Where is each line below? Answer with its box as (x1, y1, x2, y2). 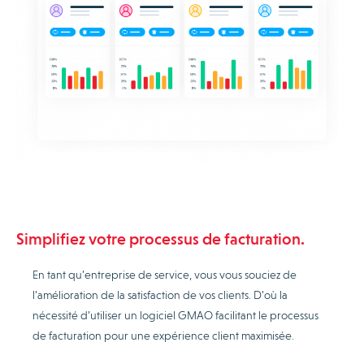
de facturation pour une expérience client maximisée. (32, 329, 297, 343)
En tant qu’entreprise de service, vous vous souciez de (32, 268, 297, 282)
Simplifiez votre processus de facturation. (16, 229, 305, 249)
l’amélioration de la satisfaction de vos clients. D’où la (32, 288, 288, 302)
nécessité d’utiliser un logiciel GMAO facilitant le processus (32, 309, 318, 323)
